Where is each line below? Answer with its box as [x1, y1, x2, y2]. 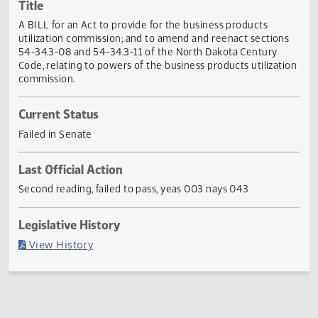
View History [28, 300, 104, 315]
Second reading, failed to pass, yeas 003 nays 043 [20, 238, 277, 253]
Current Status [20, 153, 110, 172]
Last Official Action [20, 215, 136, 233]
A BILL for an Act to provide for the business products [20, 55, 297, 70]
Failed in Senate [20, 177, 103, 192]
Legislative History [20, 276, 133, 295]
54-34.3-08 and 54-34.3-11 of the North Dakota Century [20, 85, 308, 100]
